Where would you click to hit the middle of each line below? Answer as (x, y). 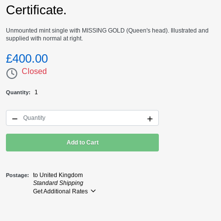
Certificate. (36, 10)
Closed (34, 72)
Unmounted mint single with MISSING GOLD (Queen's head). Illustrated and (107, 31)
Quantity (17, 92)
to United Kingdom (58, 175)
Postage (17, 175)
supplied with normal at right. (44, 39)
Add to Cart (82, 143)
